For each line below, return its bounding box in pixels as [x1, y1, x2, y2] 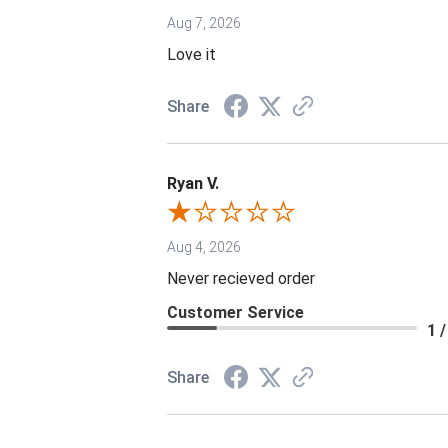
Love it [167, 45, 216, 65]
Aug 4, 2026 [167, 239, 241, 256]
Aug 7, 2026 [167, 15, 241, 32]
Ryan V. [167, 174, 219, 194]
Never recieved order [167, 269, 315, 289]
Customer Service [167, 303, 304, 323]
